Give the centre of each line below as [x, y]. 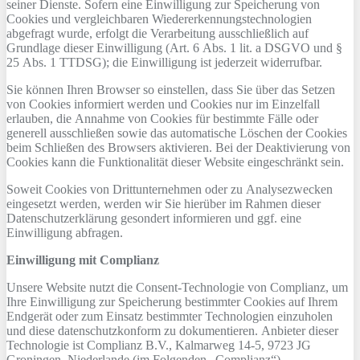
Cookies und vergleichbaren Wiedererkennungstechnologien [159, 19]
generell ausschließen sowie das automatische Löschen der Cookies [177, 133]
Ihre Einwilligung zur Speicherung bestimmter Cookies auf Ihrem [172, 302]
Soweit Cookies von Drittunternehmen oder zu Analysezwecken [170, 189]
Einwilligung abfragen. [65, 233]
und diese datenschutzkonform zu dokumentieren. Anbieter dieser [172, 331]
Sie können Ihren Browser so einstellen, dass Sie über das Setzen [171, 90]
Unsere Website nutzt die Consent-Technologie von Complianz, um [177, 287]
